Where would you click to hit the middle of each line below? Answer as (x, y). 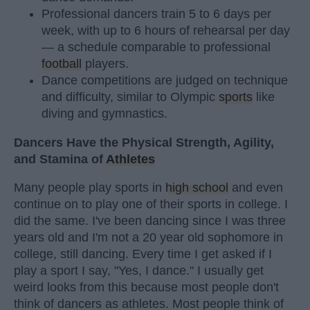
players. (105, 64)
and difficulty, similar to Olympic (130, 97)
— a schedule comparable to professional (156, 47)
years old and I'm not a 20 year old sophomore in (148, 238)
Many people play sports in (90, 188)
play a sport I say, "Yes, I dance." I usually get (139, 271)
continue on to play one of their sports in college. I (151, 204)
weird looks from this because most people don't (146, 288)
